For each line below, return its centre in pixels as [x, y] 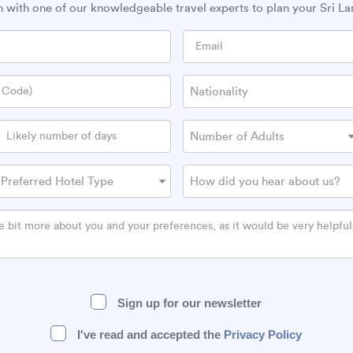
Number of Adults [237, 137]
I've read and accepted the [149, 334]
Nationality [219, 92]
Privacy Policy [263, 334]
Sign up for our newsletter [188, 303]
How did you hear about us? [265, 182]
